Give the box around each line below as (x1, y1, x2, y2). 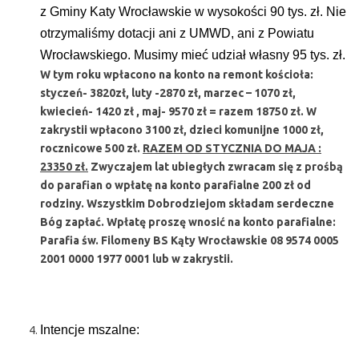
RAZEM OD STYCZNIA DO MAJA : (143, 142, 321, 155)
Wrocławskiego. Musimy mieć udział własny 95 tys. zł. (40, 48, 345, 62)
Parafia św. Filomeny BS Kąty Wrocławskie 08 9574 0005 (40, 234, 339, 247)
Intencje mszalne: (40, 323, 139, 337)
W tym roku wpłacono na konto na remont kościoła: (40, 68, 313, 81)
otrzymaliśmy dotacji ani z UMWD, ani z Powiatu (40, 26, 314, 40)
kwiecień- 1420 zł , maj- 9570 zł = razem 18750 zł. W (40, 105, 317, 118)
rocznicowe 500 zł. (40, 142, 143, 155)
